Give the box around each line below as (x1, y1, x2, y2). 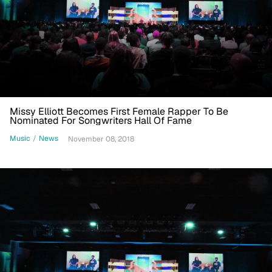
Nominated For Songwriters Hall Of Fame (10, 114, 192, 127)
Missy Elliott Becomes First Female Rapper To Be (10, 104, 228, 118)
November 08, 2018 (68, 134, 134, 144)
